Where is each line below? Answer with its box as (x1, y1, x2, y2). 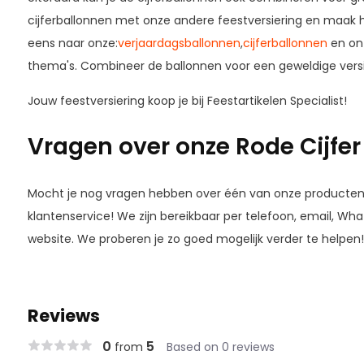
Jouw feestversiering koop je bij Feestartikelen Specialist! (27, 93, 347, 109)
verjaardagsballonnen (117, 35, 240, 51)
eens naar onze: (27, 35, 118, 51)
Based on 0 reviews (166, 339, 275, 355)
